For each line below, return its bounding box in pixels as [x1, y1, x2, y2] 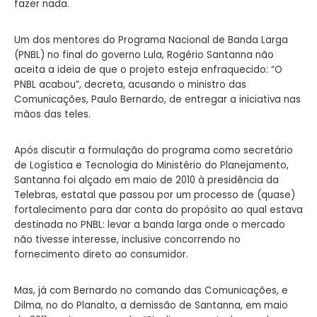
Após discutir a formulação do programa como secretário [14, 143, 293, 157]
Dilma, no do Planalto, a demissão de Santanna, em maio [14, 298, 288, 312]
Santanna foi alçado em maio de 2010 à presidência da [14, 173, 279, 187]
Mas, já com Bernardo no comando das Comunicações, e [14, 283, 288, 297]
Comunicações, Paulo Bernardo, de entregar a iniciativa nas [14, 92, 301, 106]
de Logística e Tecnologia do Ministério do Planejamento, [14, 158, 289, 172]
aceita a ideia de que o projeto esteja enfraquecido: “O [14, 62, 282, 76]
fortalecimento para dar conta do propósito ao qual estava [14, 202, 303, 217]
